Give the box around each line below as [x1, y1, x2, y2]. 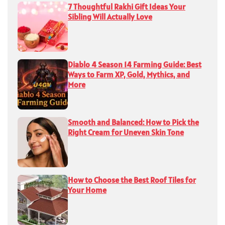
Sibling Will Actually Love [68, 11, 152, 22]
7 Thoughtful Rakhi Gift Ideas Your [68, 1, 185, 12]
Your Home [68, 184, 106, 195]
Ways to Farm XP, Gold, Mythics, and [68, 69, 190, 79]
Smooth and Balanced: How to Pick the [68, 117, 199, 127]
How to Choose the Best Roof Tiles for [68, 174, 196, 185]
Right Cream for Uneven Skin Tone [68, 127, 184, 137]
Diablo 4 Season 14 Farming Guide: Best [68, 59, 201, 69]
